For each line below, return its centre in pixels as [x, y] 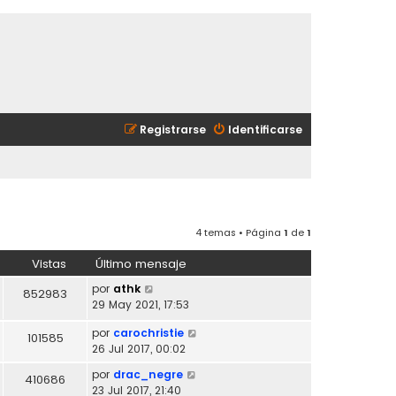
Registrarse [173, 129]
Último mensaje [141, 263]
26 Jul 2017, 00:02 [139, 348]
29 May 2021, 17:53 [141, 304]
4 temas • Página [240, 232]
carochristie [148, 332]
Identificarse [265, 129]
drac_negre [148, 374]
